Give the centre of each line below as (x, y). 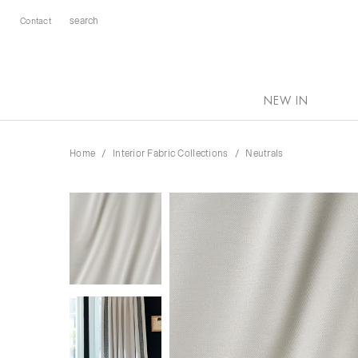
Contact (36, 20)
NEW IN (286, 101)
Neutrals (265, 153)
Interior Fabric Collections (170, 153)
